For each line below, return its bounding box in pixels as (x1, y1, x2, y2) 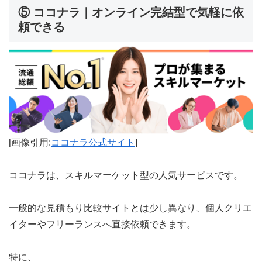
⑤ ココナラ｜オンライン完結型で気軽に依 (18, 5, 244, 19)
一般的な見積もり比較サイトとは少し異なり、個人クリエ (9, 202, 252, 213)
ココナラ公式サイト (51, 137, 135, 147)
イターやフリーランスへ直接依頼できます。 (9, 219, 196, 229)
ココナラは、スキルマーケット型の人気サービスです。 (9, 170, 243, 180)
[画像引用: (9, 137, 51, 147)
